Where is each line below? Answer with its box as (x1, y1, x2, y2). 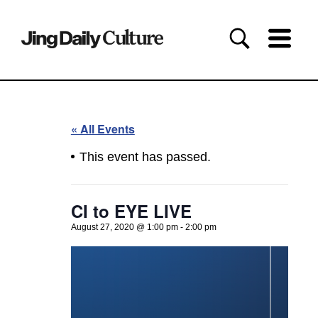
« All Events (70, 121, 135, 138)
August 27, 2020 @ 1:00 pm (70, 222, 178, 233)
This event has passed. (79, 150, 211, 165)
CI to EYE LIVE (70, 199, 192, 224)
